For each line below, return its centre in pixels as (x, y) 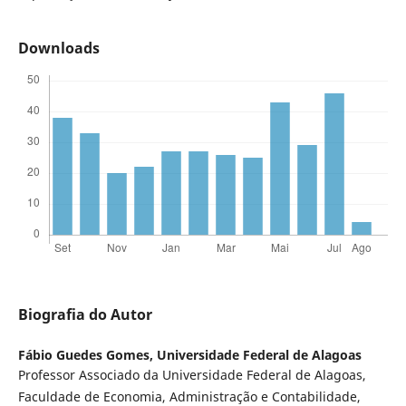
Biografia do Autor (85, 315)
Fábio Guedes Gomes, (87, 355)
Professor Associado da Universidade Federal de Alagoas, (192, 375)
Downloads (58, 48)
